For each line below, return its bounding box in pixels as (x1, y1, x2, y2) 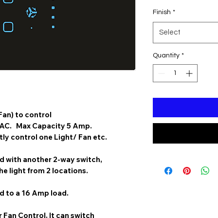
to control (14, 109, 52, 119)
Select (159, 28, 181, 36)
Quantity (153, 52, 180, 59)
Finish (153, 8, 171, 16)
